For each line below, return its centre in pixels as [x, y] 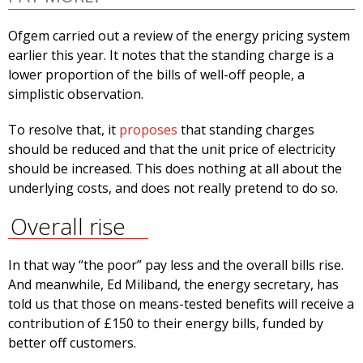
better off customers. [72, 343]
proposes [148, 130]
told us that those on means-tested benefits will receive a [181, 304]
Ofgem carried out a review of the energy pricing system [179, 36]
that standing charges [246, 130]
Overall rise [68, 226]
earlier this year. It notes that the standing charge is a [171, 56]
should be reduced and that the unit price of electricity [172, 149]
